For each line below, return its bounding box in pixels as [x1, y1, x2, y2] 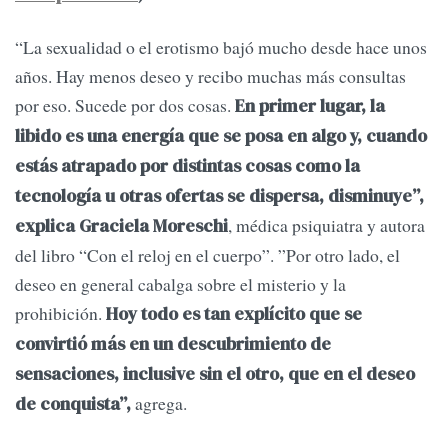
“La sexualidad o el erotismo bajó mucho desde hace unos [15, 35, 427, 60]
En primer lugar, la [235, 94, 385, 119]
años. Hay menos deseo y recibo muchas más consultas [15, 64, 406, 89]
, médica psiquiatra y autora [228, 213, 425, 238]
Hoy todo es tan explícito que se [106, 302, 362, 327]
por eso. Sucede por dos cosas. [15, 93, 235, 118]
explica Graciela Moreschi [15, 214, 228, 239]
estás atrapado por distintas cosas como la [15, 154, 360, 179]
